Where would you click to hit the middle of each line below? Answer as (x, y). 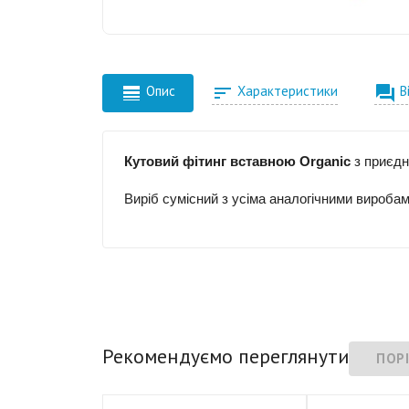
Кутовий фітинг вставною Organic (237, 162)
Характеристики (286, 91)
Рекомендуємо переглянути (226, 357)
